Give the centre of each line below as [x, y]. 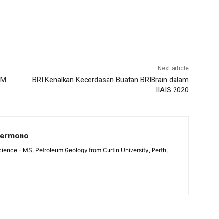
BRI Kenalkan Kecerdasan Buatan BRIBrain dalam [110, 80]
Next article [173, 69]
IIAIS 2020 [172, 90]
